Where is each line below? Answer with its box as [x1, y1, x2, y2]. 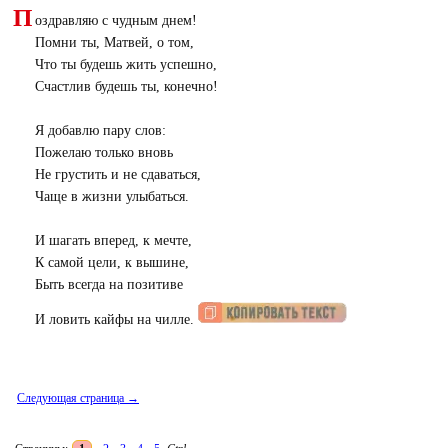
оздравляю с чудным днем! [34, 13, 197, 28]
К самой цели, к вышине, [34, 255, 189, 270]
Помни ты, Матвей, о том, [34, 35, 194, 50]
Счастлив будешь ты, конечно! [34, 79, 218, 94]
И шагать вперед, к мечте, [34, 233, 192, 248]
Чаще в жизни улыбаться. [34, 189, 189, 204]
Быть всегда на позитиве [34, 277, 183, 292]
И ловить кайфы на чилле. [34, 312, 198, 327]
